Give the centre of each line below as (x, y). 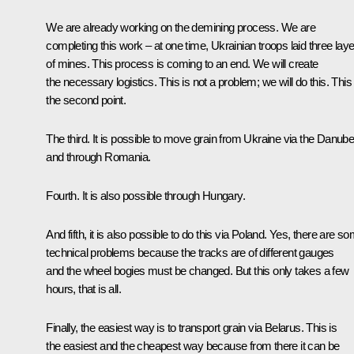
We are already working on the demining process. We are (181, 27)
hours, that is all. (83, 288)
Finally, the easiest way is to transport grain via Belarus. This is (192, 327)
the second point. (86, 100)
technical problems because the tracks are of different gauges (190, 252)
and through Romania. (98, 156)
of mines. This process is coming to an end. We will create (182, 63)
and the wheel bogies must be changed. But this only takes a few (198, 270)
